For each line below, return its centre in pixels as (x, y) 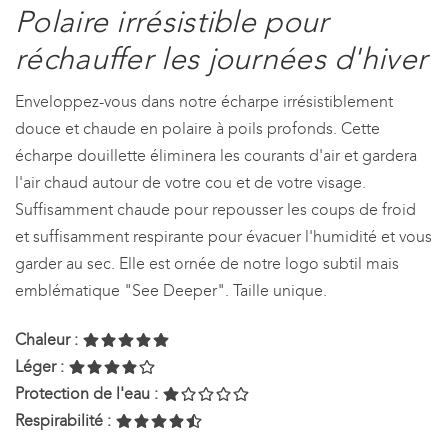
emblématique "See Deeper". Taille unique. (171, 290)
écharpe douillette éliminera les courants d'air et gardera (216, 155)
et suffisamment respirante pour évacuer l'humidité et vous (223, 236)
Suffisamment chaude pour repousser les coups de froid (215, 209)
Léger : (39, 366)
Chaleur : (46, 339)
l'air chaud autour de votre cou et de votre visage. (190, 182)
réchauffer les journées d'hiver (221, 58)
